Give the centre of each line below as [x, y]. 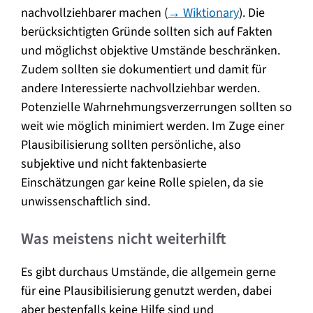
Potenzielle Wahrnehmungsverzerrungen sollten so [156, 107]
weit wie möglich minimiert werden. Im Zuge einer [153, 126]
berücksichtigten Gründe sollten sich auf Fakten [147, 31]
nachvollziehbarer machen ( [94, 13]
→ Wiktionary [203, 13]
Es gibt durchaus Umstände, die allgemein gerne [148, 272]
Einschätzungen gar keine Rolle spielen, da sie [142, 182]
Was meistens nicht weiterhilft [123, 239]
